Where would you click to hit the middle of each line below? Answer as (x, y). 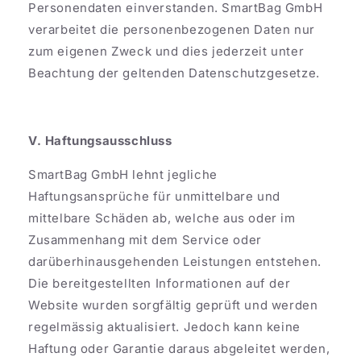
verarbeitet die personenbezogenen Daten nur (172, 29)
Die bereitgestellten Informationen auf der (160, 283)
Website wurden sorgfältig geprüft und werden (173, 305)
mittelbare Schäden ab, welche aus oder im (162, 218)
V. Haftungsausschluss (100, 140)
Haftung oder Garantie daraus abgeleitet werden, (179, 348)
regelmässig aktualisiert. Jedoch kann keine (164, 326)
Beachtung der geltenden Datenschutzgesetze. (176, 73)
